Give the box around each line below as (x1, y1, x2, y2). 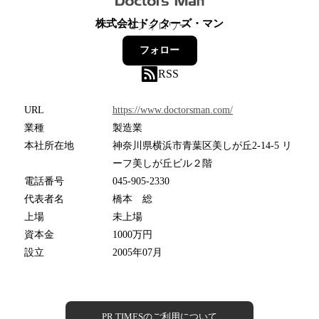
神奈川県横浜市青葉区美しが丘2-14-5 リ (113, 140, 292, 152)
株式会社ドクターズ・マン (95, 18, 224, 30)
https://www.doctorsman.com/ (113, 105, 233, 116)
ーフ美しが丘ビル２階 (113, 158, 212, 169)
